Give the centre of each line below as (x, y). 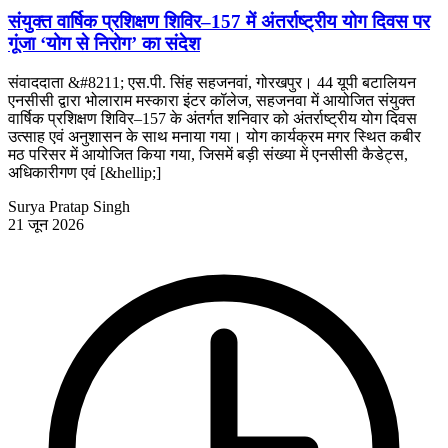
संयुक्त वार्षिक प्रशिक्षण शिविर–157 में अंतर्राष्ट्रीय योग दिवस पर (219, 22)
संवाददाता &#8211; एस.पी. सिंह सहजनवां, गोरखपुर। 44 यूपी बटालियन (212, 82)
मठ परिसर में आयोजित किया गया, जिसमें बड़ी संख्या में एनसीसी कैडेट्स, (208, 154)
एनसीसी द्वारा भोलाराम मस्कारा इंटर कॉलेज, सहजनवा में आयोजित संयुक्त (211, 100)
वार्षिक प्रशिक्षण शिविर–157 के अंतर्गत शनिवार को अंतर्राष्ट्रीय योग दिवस (212, 118)
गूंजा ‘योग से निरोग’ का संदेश (104, 44)
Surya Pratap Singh (69, 206)
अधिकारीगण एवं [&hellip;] (84, 172)
